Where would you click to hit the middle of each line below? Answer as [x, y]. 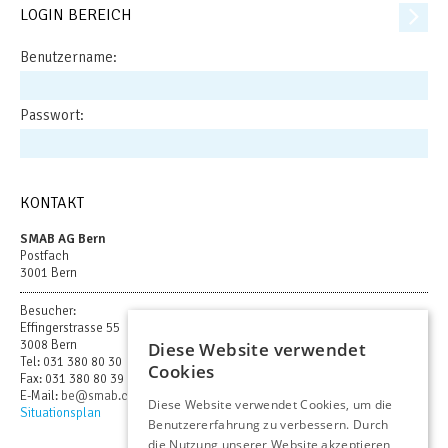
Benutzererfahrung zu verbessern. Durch [268, 424]
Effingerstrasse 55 [70, 328]
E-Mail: [40, 396]
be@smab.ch [98, 396]
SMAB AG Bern [63, 239]
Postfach [46, 256]
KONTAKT [52, 203]
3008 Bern [48, 345]
